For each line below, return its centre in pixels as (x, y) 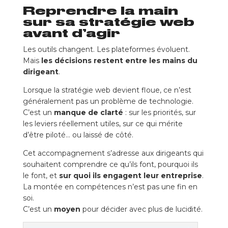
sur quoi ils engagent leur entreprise (130, 176)
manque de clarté (88, 112)
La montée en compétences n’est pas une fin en (110, 187)
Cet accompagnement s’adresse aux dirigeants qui (113, 153)
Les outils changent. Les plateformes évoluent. (106, 49)
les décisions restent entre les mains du (119, 61)
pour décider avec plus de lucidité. (141, 209)
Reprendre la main (100, 11)
